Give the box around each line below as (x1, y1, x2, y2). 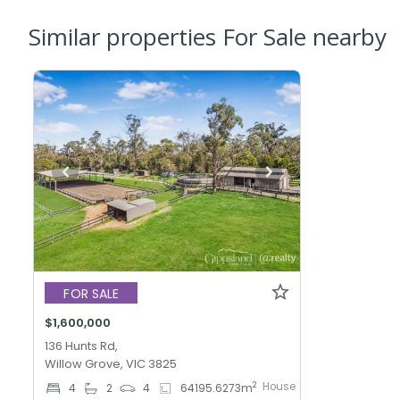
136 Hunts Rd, (45, 337, 119, 355)
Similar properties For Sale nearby (29, 21, 387, 54)
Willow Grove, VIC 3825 (45, 355, 178, 373)
